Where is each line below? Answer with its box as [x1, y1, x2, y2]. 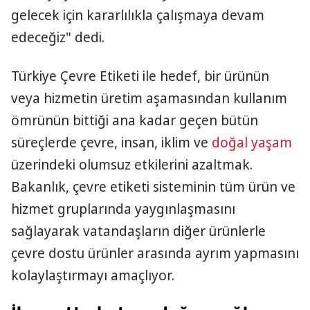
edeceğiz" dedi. [11, 28, 104, 46]
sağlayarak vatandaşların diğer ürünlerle [11, 222, 266, 240]
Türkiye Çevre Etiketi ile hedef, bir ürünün [11, 67, 269, 85]
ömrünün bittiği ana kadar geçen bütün [11, 111, 258, 129]
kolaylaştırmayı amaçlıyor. [11, 266, 174, 284]
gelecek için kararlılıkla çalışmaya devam [11, 6, 264, 24]
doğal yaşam [212, 134, 292, 152]
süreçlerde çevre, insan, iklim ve [11, 134, 212, 152]
